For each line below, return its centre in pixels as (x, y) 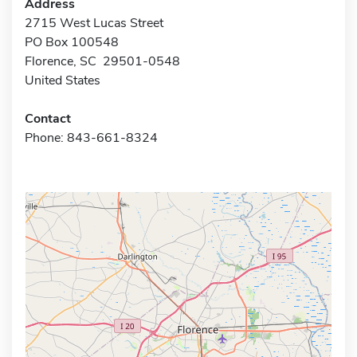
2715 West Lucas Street (94, 23)
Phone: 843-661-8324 (91, 137)
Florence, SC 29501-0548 (102, 61)
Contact (48, 118)
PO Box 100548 (72, 42)
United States (63, 80)
